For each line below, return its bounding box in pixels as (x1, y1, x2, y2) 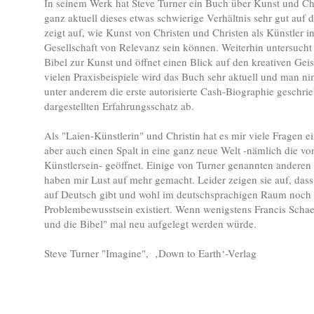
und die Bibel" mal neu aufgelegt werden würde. (43, 217, 257, 231)
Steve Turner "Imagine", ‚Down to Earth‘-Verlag (43, 246, 257, 261)
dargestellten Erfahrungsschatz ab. (43, 99, 194, 114)
